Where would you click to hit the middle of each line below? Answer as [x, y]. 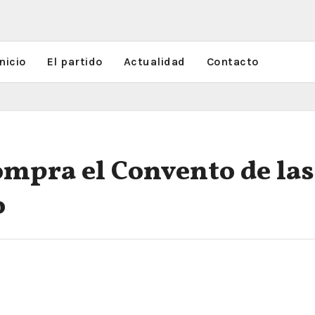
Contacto [232, 62]
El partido [75, 62]
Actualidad [154, 62]
